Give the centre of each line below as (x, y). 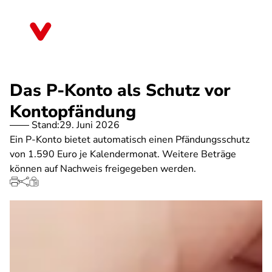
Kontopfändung (73, 112)
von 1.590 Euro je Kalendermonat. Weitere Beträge (123, 154)
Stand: (46, 125)
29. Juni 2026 (90, 125)
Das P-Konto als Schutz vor (120, 90)
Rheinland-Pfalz (98, 36)
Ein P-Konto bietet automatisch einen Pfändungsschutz (130, 140)
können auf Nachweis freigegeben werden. (103, 169)
